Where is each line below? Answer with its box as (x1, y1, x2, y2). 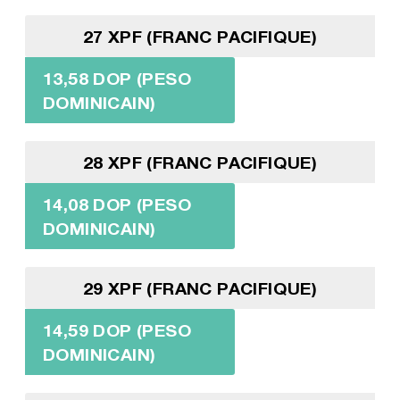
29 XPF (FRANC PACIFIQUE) (82, 278, 318, 299)
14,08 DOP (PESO (42, 194, 191, 215)
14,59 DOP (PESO (42, 320, 191, 341)
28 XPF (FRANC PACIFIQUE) (82, 152, 318, 173)
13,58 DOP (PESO (42, 68, 191, 89)
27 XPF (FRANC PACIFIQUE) (82, 26, 318, 47)
